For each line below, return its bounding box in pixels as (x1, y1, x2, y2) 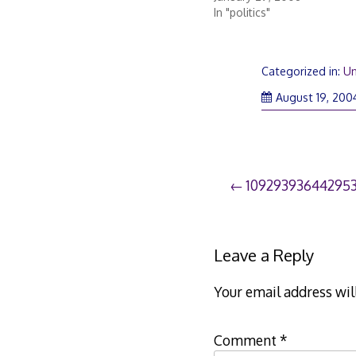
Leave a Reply (213, 245, 314, 266)
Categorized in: (261, 64, 344, 78)
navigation (228, 207, 329, 234)
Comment (213, 331, 280, 350)
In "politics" (213, 6, 270, 20)
